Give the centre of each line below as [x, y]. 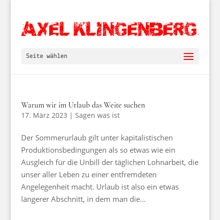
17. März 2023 [44, 115]
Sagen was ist [97, 115]
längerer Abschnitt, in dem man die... [83, 199]
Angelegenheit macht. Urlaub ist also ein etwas [100, 187]
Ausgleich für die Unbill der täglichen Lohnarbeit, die [110, 162]
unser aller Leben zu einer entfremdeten [89, 174]
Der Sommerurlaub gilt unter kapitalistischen [97, 137]
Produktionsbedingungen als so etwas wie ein [98, 150]
